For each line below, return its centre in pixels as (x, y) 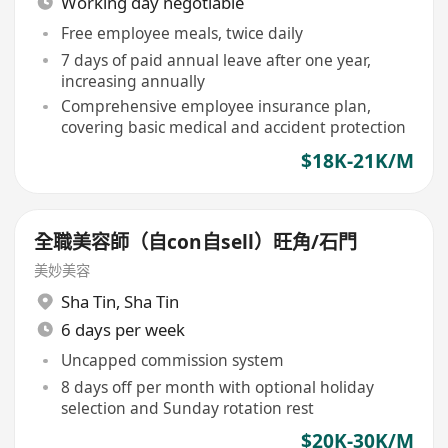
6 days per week (122, 329)
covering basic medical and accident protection (233, 127)
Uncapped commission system (172, 360)
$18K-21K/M (357, 160)
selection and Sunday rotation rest (187, 407)
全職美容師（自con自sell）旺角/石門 (196, 241)
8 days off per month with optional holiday (217, 386)
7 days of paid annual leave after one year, (215, 59)
